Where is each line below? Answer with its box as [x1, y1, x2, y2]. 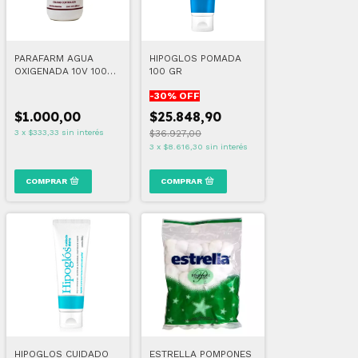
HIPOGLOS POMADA [149, 53, 241, 64]
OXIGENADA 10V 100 [14, 66, 107, 77]
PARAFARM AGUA [14, 53, 93, 64]
